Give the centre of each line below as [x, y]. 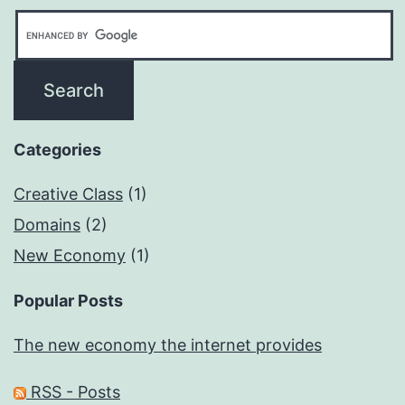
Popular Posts [68, 301]
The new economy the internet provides [168, 345]
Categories [57, 150]
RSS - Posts [73, 392]
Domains [47, 225]
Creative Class [68, 194]
